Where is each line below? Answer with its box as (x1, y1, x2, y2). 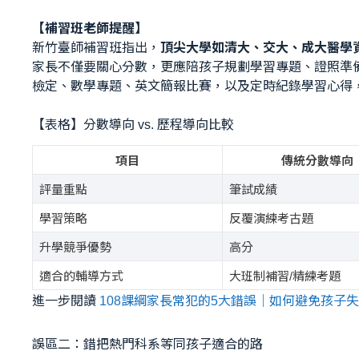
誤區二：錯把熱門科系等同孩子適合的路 (32, 337, 263, 351)
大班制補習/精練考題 (228, 268, 341, 283)
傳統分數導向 (281, 153, 354, 167)
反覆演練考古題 (228, 211, 313, 225)
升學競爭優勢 (38, 240, 111, 254)
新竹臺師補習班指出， (32, 40, 160, 54)
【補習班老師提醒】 (32, 21, 147, 35)
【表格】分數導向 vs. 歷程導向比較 (32, 117, 234, 131)
